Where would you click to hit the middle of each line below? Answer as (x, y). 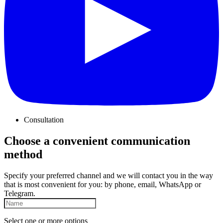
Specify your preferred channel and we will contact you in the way (109, 175)
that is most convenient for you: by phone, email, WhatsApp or (103, 184)
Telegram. (20, 193)
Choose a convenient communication (97, 141)
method (23, 155)
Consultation (44, 120)
